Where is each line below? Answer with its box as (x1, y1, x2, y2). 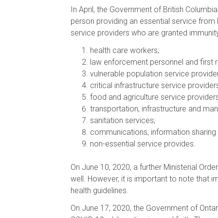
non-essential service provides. (90, 139, 196, 148)
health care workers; (90, 45, 159, 55)
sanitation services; (90, 115, 155, 125)
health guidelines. (70, 185, 128, 195)
